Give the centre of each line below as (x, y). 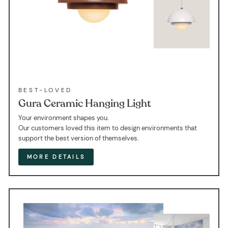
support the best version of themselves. (78, 138)
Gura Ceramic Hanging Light (84, 104)
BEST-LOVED (45, 90)
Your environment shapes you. (63, 118)
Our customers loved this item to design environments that (107, 128)
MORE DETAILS (56, 157)
